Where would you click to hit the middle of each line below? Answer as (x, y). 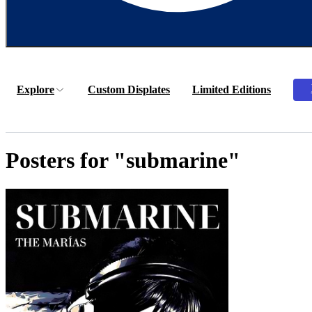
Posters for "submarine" (123, 161)
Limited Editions (232, 89)
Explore (36, 89)
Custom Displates (129, 89)
